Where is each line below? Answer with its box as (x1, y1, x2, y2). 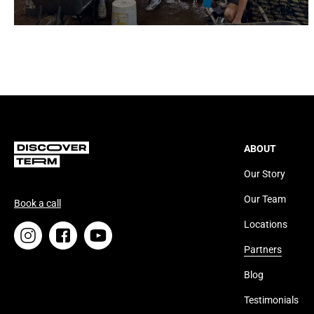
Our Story (244, 168, 285, 179)
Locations (244, 219, 287, 230)
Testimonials (244, 294, 299, 306)
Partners (244, 244, 282, 255)
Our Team (244, 193, 286, 205)
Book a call (14, 198, 61, 209)
